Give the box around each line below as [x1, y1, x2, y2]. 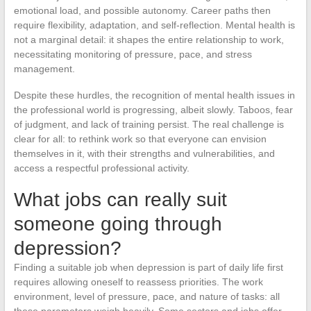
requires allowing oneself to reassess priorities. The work [13, 276, 263, 287]
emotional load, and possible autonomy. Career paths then [13, 4, 271, 16]
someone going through [13, 212, 222, 235]
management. [13, 62, 75, 74]
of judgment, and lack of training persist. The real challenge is [13, 118, 284, 130]
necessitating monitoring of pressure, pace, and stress [13, 48, 252, 60]
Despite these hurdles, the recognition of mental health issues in [13, 89, 295, 101]
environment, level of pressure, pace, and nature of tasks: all [13, 290, 280, 302]
